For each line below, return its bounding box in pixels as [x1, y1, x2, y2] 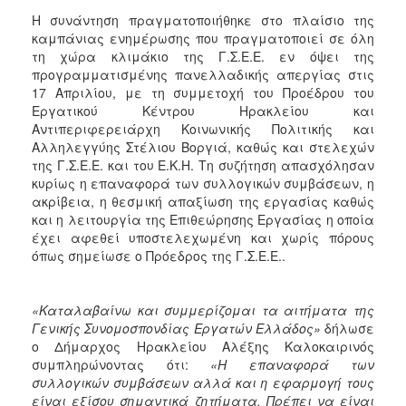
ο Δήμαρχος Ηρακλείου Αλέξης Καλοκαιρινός [32, 337, 374, 355]
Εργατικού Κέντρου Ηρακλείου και [32, 101, 374, 120]
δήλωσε [320, 319, 374, 337]
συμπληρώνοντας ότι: [32, 355, 210, 373]
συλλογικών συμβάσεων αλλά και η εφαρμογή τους [32, 373, 374, 391]
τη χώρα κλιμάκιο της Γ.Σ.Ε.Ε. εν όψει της [32, 47, 374, 65]
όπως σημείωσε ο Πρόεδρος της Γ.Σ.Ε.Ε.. [32, 246, 285, 265]
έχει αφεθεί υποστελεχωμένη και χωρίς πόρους [32, 228, 374, 246]
